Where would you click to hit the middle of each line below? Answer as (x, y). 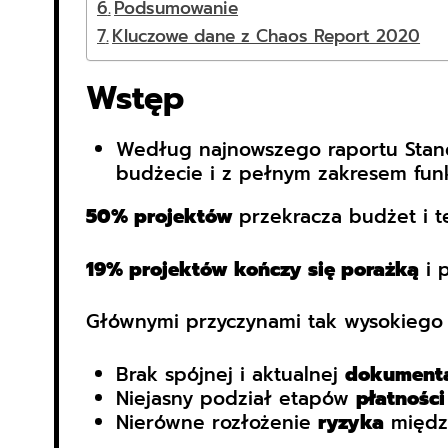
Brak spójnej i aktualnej (230, 374)
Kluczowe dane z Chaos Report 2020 (266, 36)
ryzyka (350, 422)
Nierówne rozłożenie (216, 422)
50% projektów (162, 217)
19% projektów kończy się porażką (252, 269)
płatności (400, 398)
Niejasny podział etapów (235, 398)
